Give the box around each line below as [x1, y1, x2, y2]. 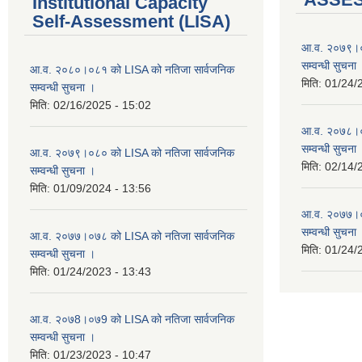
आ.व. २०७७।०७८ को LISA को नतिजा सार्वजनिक [30, 229, 234, 243]
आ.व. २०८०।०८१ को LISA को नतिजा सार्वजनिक [30, 63, 234, 77]
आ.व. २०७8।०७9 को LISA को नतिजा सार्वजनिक [30, 313, 234, 326]
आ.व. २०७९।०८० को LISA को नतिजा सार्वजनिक [30, 146, 234, 160]
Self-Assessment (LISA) [32, 11, 230, 32]
